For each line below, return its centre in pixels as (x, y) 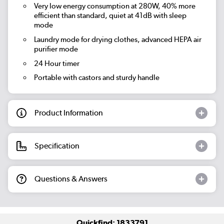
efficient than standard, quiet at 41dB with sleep (110, 16)
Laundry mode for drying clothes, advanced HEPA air (117, 39)
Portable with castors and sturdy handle (96, 78)
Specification (57, 146)
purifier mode (56, 49)
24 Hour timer (56, 63)
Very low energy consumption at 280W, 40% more (114, 6)
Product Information (69, 113)
